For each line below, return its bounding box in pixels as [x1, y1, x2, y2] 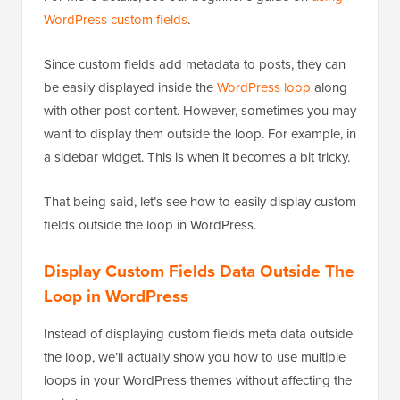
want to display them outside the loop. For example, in [44, 123, 356, 143]
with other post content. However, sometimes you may [44, 100, 356, 120]
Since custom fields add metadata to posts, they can [44, 54, 346, 73]
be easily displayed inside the [44, 77, 217, 96]
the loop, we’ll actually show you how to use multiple [44, 346, 346, 366]
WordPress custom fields [44, 9, 187, 29]
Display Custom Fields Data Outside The [44, 257, 354, 283]
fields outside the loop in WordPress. [44, 214, 256, 234]
